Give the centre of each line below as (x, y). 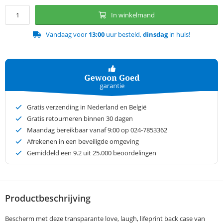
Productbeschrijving (48, 198)
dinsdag (155, 35)
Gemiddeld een (50, 153)
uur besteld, (124, 35)
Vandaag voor (67, 35)
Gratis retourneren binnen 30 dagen (80, 119)
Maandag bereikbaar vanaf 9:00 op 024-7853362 (97, 130)
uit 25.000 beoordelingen (119, 153)
